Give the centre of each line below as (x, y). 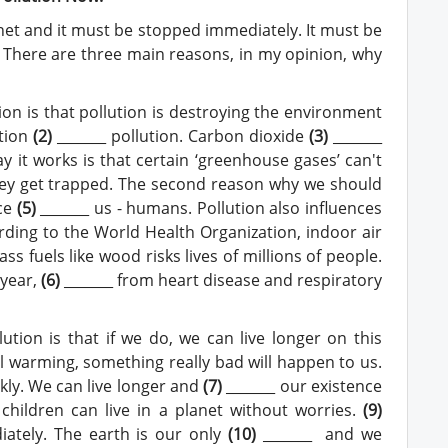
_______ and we (319, 433)
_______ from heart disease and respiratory (221, 279)
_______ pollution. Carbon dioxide (180, 135)
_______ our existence (302, 385)
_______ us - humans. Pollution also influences (208, 207)
